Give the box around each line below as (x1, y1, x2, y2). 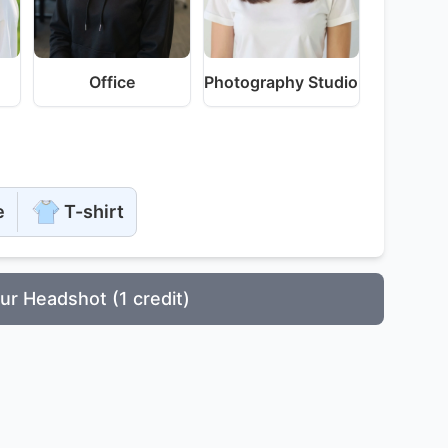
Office (88, 71, 135, 92)
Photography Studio (204, 71, 359, 92)
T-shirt (64, 200, 125, 222)
